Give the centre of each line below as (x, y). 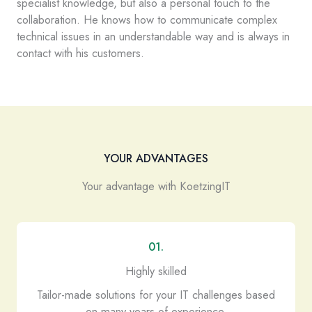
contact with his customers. (80, 53)
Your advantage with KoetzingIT (156, 186)
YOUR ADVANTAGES (156, 158)
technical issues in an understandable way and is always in (153, 36)
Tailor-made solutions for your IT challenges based (156, 295)
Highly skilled (156, 271)
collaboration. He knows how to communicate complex (147, 19)
